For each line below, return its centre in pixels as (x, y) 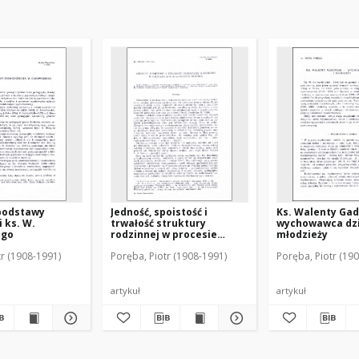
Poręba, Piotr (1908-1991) (169, 256)
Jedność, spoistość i (159, 212)
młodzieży (302, 234)
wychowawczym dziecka (172, 246)
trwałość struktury (158, 223)
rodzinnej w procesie (164, 234)
